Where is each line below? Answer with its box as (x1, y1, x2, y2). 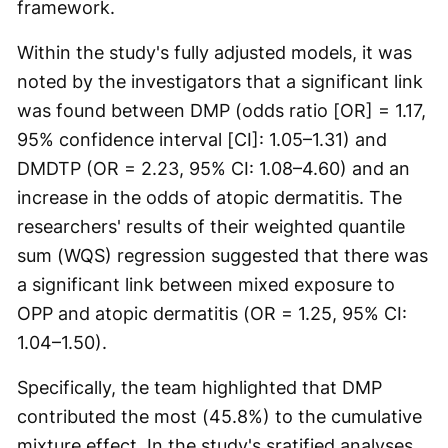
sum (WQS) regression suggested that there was (17, 245, 428, 266)
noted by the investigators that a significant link (17, 71, 423, 92)
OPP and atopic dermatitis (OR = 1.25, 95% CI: (17, 303, 407, 324)
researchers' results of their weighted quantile (17, 216, 405, 237)
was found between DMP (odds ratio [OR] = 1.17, (17, 100, 426, 121)
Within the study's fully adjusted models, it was (17, 42, 412, 63)
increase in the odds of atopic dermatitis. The (17, 187, 402, 208)
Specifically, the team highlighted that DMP (17, 377, 382, 398)
